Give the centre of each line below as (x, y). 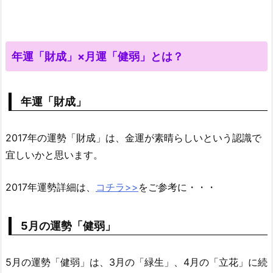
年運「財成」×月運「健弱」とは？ (97, 56)
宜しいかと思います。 (54, 154)
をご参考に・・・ (177, 187)
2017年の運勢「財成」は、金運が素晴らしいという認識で (133, 137)
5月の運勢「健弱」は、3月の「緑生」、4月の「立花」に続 (136, 262)
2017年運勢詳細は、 (51, 187)
